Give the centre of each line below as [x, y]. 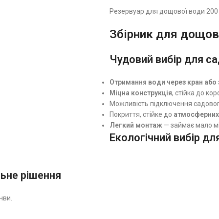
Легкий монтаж [136, 125]
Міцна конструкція [141, 93]
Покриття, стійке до [142, 115]
